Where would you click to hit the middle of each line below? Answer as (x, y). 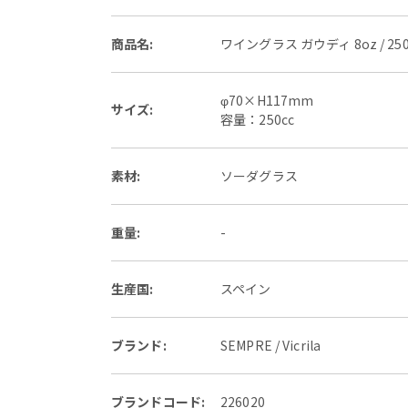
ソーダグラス (259, 176)
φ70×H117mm (267, 100)
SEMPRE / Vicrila (271, 345)
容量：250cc (258, 119)
